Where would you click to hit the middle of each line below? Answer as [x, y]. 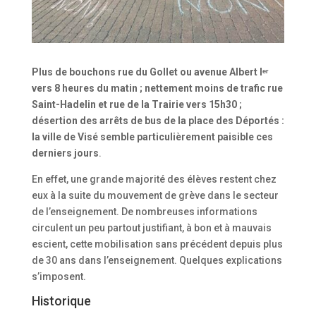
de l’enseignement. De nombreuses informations [144, 211]
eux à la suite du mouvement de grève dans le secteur [155, 195]
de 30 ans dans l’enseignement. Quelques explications [157, 260]
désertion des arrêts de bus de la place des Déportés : [158, 120]
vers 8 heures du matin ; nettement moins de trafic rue [157, 88]
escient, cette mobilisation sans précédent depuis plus [157, 244]
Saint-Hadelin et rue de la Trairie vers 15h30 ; [136, 104]
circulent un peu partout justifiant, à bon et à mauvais [151, 227]
